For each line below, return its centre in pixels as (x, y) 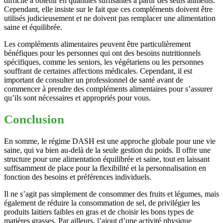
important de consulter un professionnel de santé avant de (94, 80)
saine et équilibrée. (33, 27)
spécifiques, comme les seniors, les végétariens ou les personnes (104, 62)
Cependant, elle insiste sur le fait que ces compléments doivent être (108, 9)
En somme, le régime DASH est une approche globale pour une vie (110, 141)
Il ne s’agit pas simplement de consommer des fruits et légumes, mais (111, 194)
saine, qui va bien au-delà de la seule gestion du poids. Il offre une (107, 150)
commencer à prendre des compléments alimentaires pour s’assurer (108, 89)
